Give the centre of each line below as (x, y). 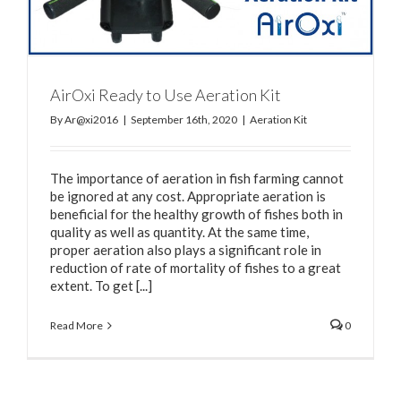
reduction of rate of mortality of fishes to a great (196, 267)
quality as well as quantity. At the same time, (179, 231)
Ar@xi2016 (91, 119)
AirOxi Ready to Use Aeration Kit (166, 94)
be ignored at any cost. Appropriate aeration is (188, 196)
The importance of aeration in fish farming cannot (197, 178)
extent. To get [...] (101, 285)
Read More (77, 325)
